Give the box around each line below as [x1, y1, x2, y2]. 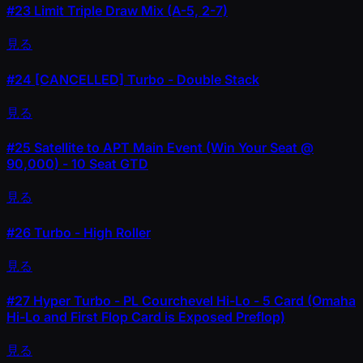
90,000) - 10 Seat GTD [6, 156, 148, 173]
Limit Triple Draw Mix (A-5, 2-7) [31, 2, 228, 19]
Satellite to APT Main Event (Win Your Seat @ [31, 139, 314, 156]
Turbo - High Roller [31, 224, 151, 241]
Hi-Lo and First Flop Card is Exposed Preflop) [6, 309, 285, 326]
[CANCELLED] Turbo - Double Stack [32, 70, 259, 88]
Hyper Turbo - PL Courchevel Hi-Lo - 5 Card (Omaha [30, 293, 356, 310]
